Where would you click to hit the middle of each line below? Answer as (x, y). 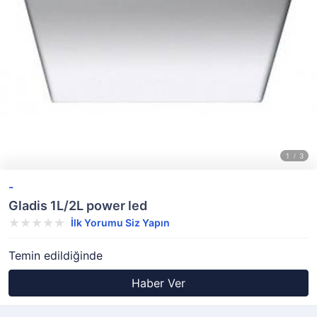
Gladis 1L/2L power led (78, 206)
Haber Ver (158, 283)
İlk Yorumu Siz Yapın (120, 223)
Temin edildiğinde (56, 255)
